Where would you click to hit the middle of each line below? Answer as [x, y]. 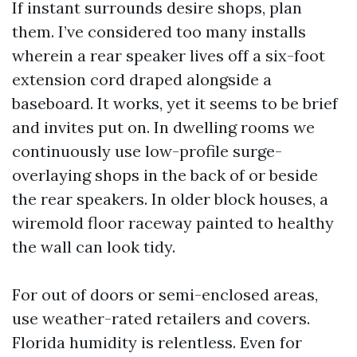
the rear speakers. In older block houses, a [170, 199]
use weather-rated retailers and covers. [161, 318]
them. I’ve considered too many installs [159, 31]
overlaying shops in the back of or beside [165, 175]
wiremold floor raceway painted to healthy [173, 223]
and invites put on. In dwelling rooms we [163, 127]
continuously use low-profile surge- [147, 151]
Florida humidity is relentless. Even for [157, 342]
